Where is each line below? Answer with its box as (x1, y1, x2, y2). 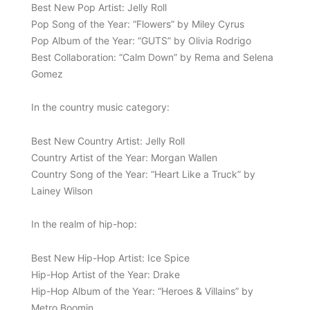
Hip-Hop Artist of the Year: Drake (30, 268, 180, 280)
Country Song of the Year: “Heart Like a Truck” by (30, 167, 255, 180)
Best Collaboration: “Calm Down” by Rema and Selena (30, 51, 273, 63)
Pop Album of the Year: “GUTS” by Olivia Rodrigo (30, 34, 251, 46)
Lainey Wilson (30, 184, 93, 197)
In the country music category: (30, 101, 170, 113)
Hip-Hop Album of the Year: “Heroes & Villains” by (30, 284, 253, 297)
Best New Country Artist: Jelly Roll (30, 134, 185, 147)
